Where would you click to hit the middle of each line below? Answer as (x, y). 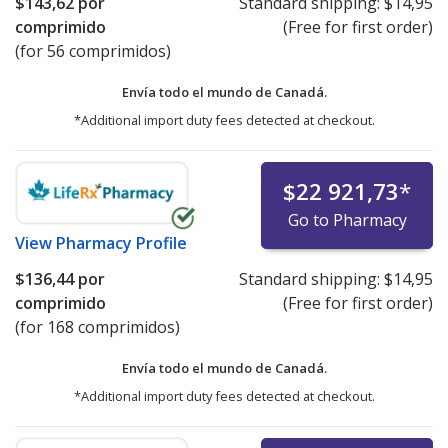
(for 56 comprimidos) (93, 51)
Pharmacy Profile (121, 243)
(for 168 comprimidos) (97, 327)
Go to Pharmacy (347, 220)
